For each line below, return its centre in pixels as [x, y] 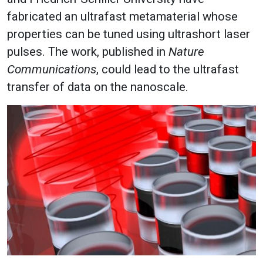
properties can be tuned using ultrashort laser [129, 34]
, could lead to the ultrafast [168, 70]
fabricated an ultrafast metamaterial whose [122, 17]
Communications [52, 70]
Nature [186, 52]
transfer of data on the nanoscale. [98, 87]
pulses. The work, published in [88, 52]
